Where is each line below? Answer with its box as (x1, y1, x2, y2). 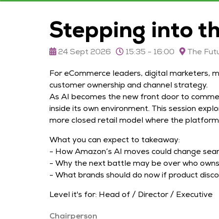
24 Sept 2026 (56, 46, 111, 57)
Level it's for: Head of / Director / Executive (49, 189, 213, 199)
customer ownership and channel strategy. (49, 80, 208, 90)
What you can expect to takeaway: (49, 134, 180, 145)
